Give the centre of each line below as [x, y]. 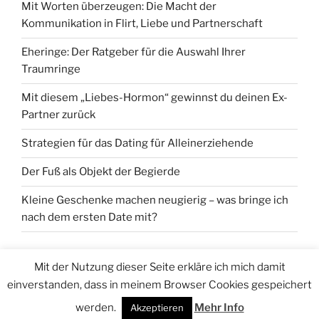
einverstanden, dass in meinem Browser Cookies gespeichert [159, 285]
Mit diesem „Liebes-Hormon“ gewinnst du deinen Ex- [155, 98]
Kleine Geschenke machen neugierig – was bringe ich [155, 200]
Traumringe [51, 69]
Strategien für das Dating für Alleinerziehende [137, 143]
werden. [96, 308]
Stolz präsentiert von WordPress [95, 293]
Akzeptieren [157, 308]
